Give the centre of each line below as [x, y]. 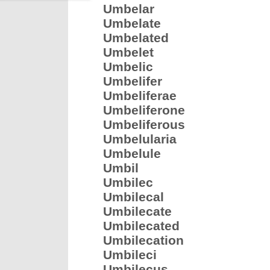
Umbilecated [141, 226]
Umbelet [128, 52]
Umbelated [136, 38]
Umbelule [132, 153]
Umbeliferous [144, 124]
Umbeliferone [144, 110]
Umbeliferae [140, 96]
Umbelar [129, 9]
